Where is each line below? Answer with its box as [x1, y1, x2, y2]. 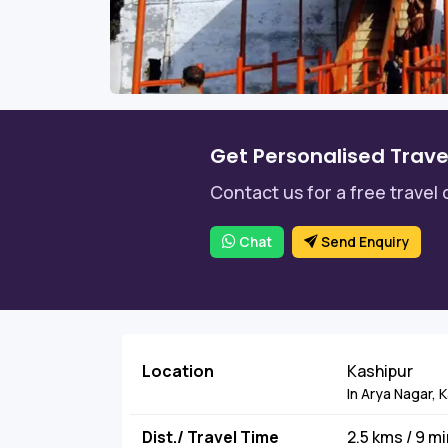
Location [142, 359, 214, 382]
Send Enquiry [318, 232, 410, 251]
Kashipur [347, 359, 414, 382]
